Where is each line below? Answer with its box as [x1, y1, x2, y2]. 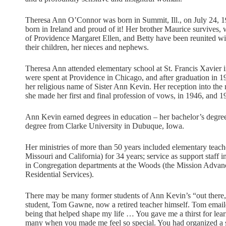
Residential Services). [25, 170, 94, 179]
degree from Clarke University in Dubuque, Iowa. [25, 122, 184, 130]
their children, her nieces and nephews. [25, 43, 149, 51]
